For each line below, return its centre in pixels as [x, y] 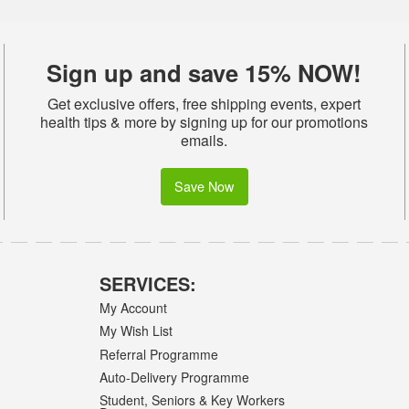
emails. [204, 141]
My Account [134, 308]
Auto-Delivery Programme [175, 377]
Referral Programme [159, 354]
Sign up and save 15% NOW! [204, 73]
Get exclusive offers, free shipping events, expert [204, 104]
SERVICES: [148, 283]
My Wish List [136, 331]
